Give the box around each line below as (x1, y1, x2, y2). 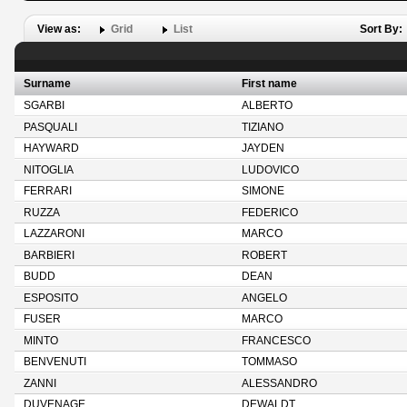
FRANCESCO (242, 335, 311, 346)
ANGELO (242, 293, 287, 303)
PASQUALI (24, 122, 77, 133)
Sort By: (360, 24, 405, 35)
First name (242, 78, 297, 89)
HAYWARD (24, 143, 79, 154)
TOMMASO (242, 356, 297, 367)
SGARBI (24, 100, 65, 111)
